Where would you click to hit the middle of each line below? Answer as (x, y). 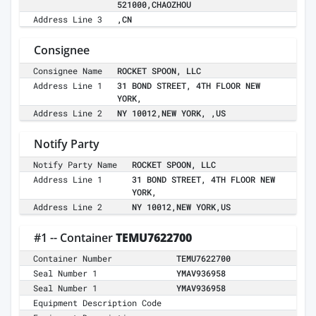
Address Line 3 (68, 19)
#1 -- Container (75, 238)
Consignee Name (68, 71)
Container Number (73, 259)
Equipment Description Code (98, 303)
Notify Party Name (75, 165)
